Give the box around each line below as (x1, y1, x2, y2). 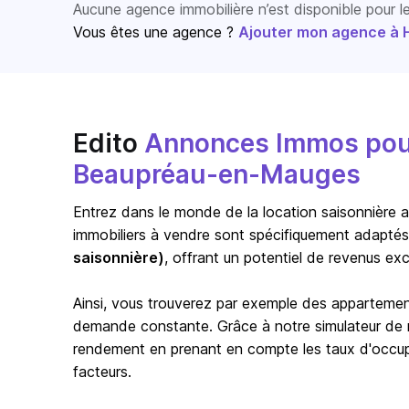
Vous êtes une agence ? (73, 23, 238, 41)
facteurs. (73, 362, 131, 381)
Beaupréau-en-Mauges (73, 159, 361, 190)
